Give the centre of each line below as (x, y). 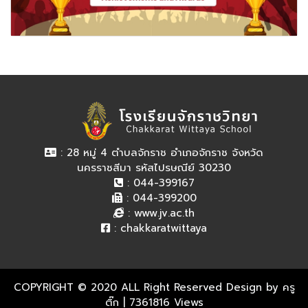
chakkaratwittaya (164, 228)
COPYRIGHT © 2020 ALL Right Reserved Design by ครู (154, 287)
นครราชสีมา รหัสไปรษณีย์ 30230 (154, 167)
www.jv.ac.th (164, 213)
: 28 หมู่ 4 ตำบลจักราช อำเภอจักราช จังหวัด (160, 152)
